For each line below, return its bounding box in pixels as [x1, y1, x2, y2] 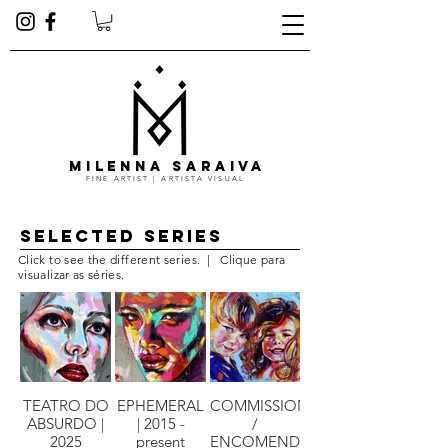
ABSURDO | [27, 414, 104, 434]
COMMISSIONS [210, 396, 317, 416]
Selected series [20, 225, 231, 248]
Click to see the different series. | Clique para [18, 252, 286, 268]
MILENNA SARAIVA [69, 158, 266, 176]
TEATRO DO [22, 396, 109, 416]
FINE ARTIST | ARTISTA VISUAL [86, 174, 245, 184]
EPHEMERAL [117, 396, 204, 416]
